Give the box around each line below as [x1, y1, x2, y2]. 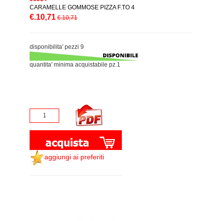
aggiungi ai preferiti [44, 152, 104, 161]
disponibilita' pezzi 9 [30, 43, 84, 50]
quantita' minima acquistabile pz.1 [30, 61, 120, 69]
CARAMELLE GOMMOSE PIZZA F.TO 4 [30, 3, 135, 11]
